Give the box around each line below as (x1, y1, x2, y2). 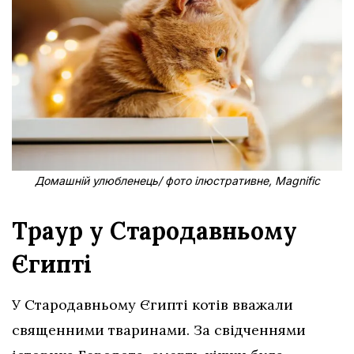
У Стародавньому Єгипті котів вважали (12, 295, 293, 314)
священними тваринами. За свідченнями (12, 320, 306, 339)
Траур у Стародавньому (12, 215, 297, 246)
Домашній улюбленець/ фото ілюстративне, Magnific (34, 173, 320, 187)
